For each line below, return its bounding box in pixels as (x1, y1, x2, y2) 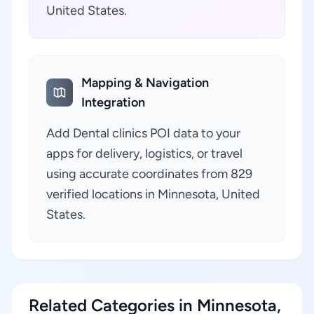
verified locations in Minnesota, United (46, 186, 260, 202)
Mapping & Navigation (81, 75, 210, 90)
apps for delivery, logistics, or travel (46, 146, 243, 161)
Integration (81, 95, 146, 110)
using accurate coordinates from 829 (46, 166, 252, 182)
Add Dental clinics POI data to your (46, 125, 240, 141)
